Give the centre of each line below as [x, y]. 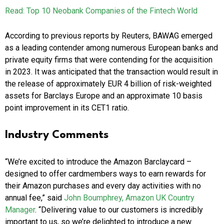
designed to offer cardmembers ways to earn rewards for [105, 173]
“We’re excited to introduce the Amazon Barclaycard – [98, 161]
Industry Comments [57, 135]
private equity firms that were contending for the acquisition [109, 59]
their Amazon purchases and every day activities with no [103, 185]
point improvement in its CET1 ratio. [67, 107]
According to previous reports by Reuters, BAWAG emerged [109, 35]
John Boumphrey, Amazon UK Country [129, 197]
